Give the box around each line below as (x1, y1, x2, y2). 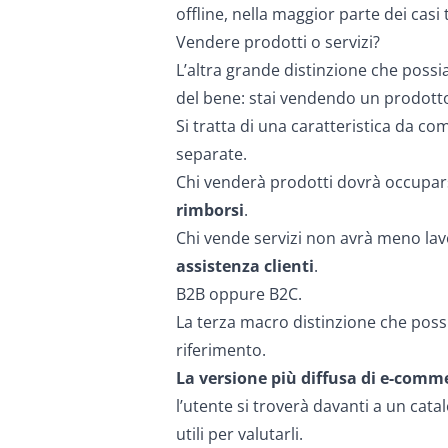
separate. (176, 143, 247, 165)
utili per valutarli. (176, 423, 303, 445)
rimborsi (176, 199, 244, 221)
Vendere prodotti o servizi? (176, 31, 380, 53)
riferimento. (176, 339, 266, 361)
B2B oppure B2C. (176, 283, 302, 305)
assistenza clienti (176, 255, 314, 277)
